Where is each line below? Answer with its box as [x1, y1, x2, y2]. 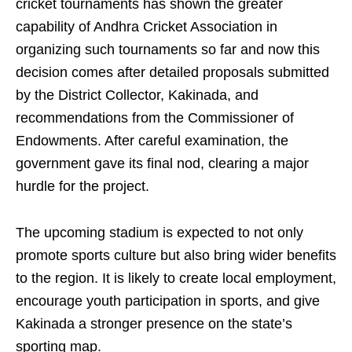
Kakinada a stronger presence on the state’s [16, 316, 292, 332]
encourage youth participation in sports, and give [16, 293, 320, 309]
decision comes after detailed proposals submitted [16, 64, 329, 80]
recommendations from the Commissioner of [16, 110, 294, 126]
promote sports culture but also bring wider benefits [16, 247, 336, 263]
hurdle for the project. [16, 178, 149, 194]
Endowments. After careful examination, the [16, 133, 288, 148]
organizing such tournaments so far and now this [16, 42, 320, 57]
